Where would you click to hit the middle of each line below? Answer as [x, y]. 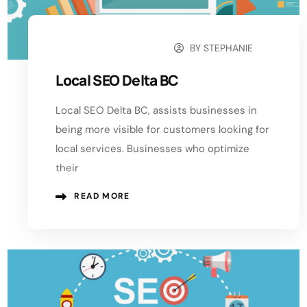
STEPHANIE [229, 48]
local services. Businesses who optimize [153, 149]
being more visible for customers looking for [163, 130]
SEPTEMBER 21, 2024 [110, 49]
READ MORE [102, 196]
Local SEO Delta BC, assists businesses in [157, 111]
